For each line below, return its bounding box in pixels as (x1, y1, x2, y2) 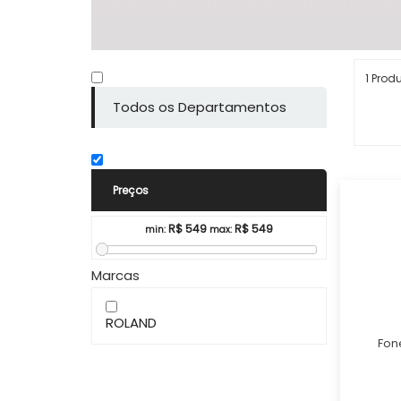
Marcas (91, 265, 140, 285)
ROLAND (106, 312, 157, 332)
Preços (113, 183, 149, 198)
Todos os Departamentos (113, 98, 286, 116)
